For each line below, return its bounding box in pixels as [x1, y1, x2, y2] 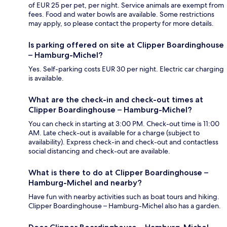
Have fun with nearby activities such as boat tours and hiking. [28, 192, 219, 202]
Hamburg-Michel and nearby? [28, 178, 142, 188]
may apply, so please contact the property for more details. [28, 19, 214, 28]
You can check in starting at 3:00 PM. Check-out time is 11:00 [28, 119, 219, 129]
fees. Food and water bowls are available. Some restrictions [28, 10, 214, 19]
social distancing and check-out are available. [28, 146, 170, 156]
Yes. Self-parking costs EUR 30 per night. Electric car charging [28, 64, 224, 74]
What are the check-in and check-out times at [28, 95, 203, 105]
